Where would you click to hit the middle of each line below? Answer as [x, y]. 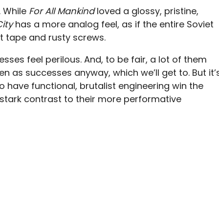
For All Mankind [63, 11]
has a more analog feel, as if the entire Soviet [114, 24]
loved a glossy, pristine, [148, 11]
